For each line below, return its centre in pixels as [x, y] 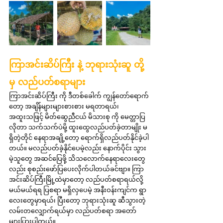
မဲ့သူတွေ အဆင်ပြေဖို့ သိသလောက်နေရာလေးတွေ [77, 158]
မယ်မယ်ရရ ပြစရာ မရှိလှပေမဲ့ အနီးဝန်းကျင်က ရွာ [78, 189]
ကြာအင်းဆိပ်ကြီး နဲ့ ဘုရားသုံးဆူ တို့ [76, 64]
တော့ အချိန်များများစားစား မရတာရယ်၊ [65, 106]
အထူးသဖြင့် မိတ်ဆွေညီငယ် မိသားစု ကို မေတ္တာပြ [77, 116]
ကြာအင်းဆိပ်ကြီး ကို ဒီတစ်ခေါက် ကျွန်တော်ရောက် [79, 95]
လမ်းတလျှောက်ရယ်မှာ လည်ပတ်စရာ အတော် [73, 210]
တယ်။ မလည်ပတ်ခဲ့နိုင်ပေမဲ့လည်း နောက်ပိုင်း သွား [78, 148]
